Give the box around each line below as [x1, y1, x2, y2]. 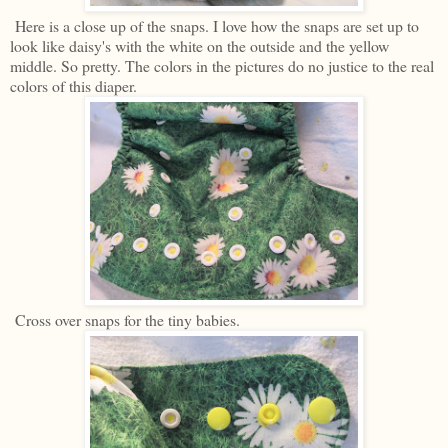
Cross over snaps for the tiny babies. [10, 309, 240, 331]
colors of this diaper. [10, 75, 137, 97]
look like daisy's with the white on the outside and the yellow [10, 35, 389, 57]
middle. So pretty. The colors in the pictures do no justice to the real [10, 55, 434, 77]
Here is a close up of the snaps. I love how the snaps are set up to [10, 15, 419, 37]
